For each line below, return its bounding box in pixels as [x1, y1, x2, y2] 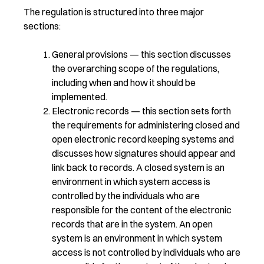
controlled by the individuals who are [52, 189, 200, 202]
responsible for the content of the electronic [52, 203, 232, 216]
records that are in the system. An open [52, 217, 213, 230]
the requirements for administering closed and [52, 118, 240, 131]
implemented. [52, 90, 107, 103]
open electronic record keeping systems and [52, 133, 234, 145]
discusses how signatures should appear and [52, 147, 235, 159]
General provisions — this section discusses [52, 48, 231, 60]
